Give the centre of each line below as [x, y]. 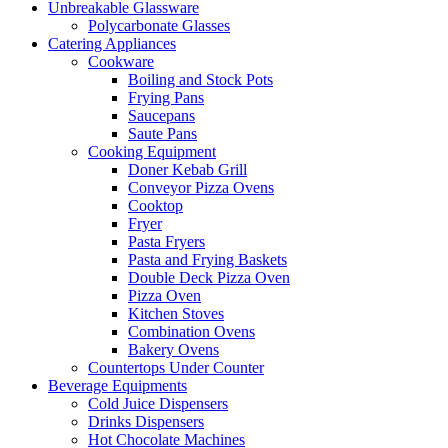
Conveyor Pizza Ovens [201, 187]
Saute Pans [162, 133]
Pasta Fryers [166, 241]
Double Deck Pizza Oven [209, 277]
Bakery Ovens [173, 349]
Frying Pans [166, 97]
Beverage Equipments [117, 385]
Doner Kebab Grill [187, 169]
